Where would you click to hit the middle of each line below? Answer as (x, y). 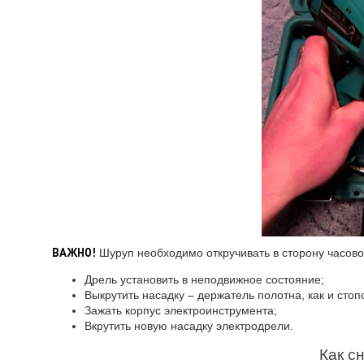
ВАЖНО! (74, 252)
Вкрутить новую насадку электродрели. (188, 326)
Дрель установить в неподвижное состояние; (204, 279)
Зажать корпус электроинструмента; (180, 310)
